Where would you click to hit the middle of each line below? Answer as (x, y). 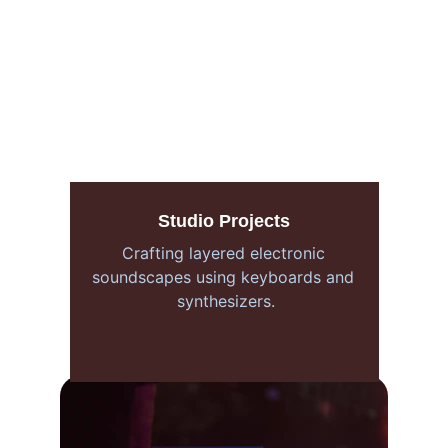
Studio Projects (224, 221)
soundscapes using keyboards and (225, 277)
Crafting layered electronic (225, 253)
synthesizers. (225, 301)
